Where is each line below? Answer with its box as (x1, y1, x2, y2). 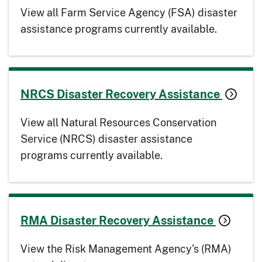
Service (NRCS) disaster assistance (20, 131, 192, 147)
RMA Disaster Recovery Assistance (20, 213, 216, 227)
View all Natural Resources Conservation (20, 115, 216, 130)
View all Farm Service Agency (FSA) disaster (20, 5, 237, 20)
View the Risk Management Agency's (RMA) (20, 241, 232, 257)
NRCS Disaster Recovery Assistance (20, 87, 222, 101)
